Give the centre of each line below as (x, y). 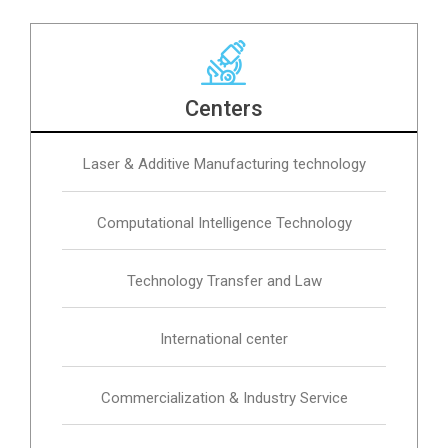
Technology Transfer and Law (224, 281)
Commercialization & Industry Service (224, 397)
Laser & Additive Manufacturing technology (224, 164)
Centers (224, 109)
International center (224, 339)
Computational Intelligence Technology (224, 222)
